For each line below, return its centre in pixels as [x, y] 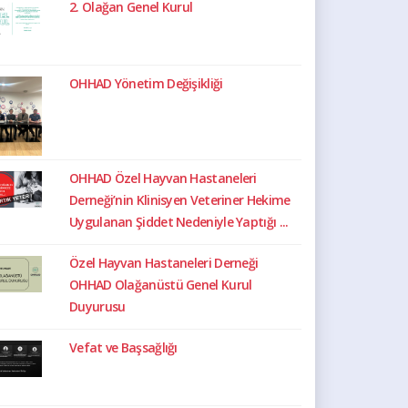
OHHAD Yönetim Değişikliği [146, 83]
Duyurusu [97, 306]
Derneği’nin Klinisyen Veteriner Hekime [180, 199]
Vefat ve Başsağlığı [123, 347]
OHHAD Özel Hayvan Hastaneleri [163, 178]
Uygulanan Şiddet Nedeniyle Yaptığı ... [179, 221]
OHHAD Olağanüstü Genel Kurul [161, 284]
